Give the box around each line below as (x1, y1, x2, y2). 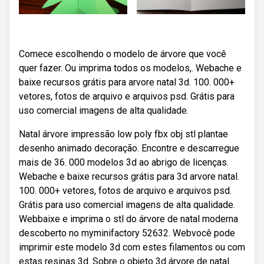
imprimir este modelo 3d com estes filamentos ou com (19, 242, 245, 253)
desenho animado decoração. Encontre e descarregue (19, 143, 239, 154)
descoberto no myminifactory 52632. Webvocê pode (19, 227, 235, 239)
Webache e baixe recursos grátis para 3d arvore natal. (19, 171, 239, 182)
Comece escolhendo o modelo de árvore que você (19, 48, 226, 60)
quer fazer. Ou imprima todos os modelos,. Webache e (19, 62, 242, 74)
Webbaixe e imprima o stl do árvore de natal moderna (19, 213, 238, 225)
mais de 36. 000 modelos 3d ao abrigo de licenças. (19, 157, 229, 168)
